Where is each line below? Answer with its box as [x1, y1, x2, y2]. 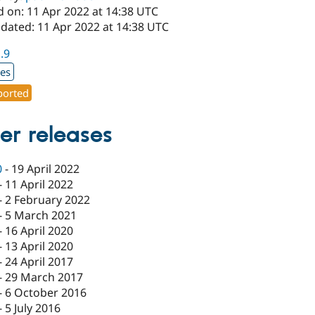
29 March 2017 [5, 269, 84, 285]
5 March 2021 [5, 207, 77, 224]
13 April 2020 [5, 238, 74, 255]
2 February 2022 [5, 192, 91, 208]
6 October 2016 [5, 285, 87, 301]
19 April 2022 [11, 161, 80, 177]
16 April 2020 [5, 223, 74, 239]
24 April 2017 [5, 254, 74, 270]
